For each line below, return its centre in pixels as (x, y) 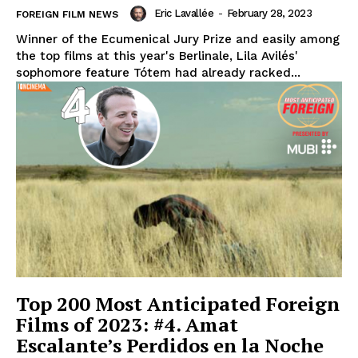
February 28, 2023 (269, 14)
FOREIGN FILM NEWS (67, 14)
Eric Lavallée (183, 14)
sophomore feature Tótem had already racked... (158, 72)
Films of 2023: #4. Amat (127, 324)
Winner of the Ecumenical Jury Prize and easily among (178, 39)
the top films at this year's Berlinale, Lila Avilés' (157, 56)
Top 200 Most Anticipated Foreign (178, 303)
